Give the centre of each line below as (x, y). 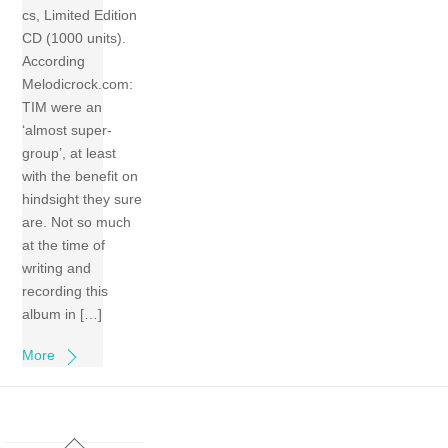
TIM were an (62, 107)
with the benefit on (80, 176)
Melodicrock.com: (78, 84)
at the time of (64, 245)
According (54, 61)
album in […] (62, 314)
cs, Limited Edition (80, 15)
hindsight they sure (82, 199)
